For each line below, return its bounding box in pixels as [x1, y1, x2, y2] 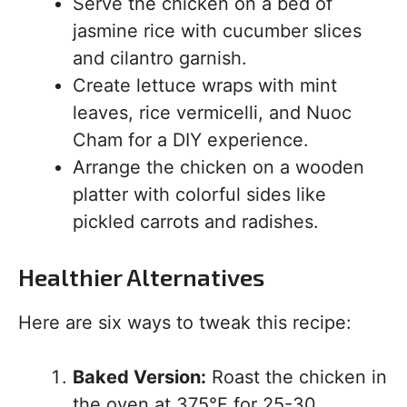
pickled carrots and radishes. [73, 211, 319, 233]
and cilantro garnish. [73, 47, 247, 70]
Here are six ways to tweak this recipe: [18, 312, 352, 334]
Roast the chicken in [206, 366, 387, 389]
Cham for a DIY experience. [73, 129, 309, 152]
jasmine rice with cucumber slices [73, 20, 362, 43]
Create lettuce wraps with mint [73, 74, 337, 97]
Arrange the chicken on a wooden [73, 156, 364, 179]
